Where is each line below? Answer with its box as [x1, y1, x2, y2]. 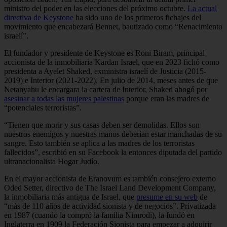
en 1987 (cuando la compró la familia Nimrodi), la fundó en [4, 210, 195, 219]
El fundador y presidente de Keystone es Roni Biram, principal [4, 48, 205, 57]
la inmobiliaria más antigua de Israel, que [4, 192, 136, 201]
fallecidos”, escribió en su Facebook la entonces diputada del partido [4, 147, 222, 157]
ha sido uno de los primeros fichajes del [73, 13, 201, 22]
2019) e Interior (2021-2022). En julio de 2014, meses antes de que [4, 75, 218, 85]
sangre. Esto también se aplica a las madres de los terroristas [4, 138, 195, 147]
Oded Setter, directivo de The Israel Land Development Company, [4, 183, 216, 192]
